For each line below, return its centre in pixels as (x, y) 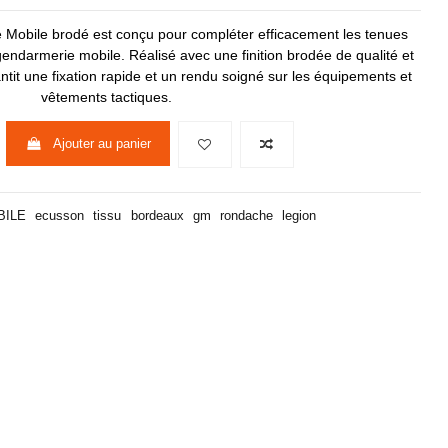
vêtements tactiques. (106, 97)
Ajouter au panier (101, 144)
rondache (246, 215)
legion (299, 215)
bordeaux (157, 215)
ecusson (60, 215)
